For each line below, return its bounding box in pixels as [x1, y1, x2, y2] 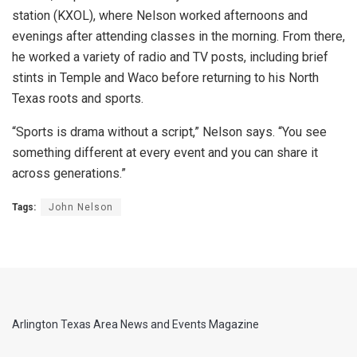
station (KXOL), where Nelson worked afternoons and [12, 8, 308, 24]
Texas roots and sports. [12, 91, 143, 107]
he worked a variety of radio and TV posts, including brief [12, 49, 328, 65]
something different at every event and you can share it [12, 145, 318, 161]
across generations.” [12, 166, 126, 182]
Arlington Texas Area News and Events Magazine [12, 318, 259, 331]
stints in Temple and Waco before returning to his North [12, 70, 319, 86]
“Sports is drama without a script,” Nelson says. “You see [12, 124, 327, 140]
